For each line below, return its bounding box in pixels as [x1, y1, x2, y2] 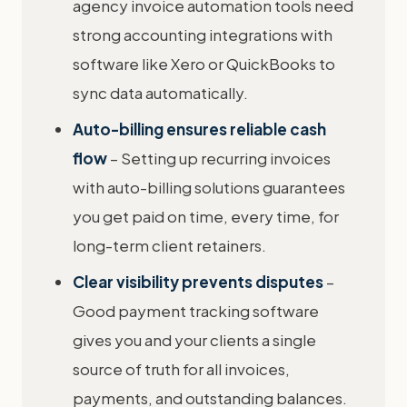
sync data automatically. [73, 83, 248, 103]
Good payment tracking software [73, 301, 319, 321]
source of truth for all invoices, [73, 359, 290, 379]
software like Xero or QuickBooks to [73, 54, 335, 74]
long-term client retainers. [73, 235, 266, 255]
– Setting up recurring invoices [107, 148, 331, 168]
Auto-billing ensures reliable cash [73, 119, 326, 139]
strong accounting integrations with [73, 25, 333, 45]
